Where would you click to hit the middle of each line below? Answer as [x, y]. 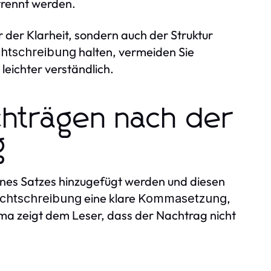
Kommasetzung [182, 198]
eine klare [110, 198]
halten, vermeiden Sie [135, 51]
